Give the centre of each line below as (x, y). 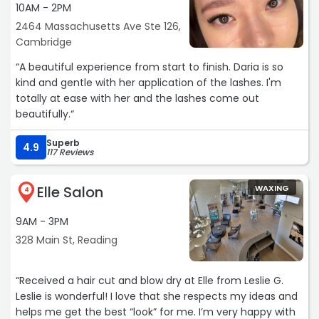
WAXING (272, 188)
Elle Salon (70, 193)
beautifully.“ (45, 114)
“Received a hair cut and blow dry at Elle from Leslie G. (150, 281)
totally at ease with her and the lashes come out (137, 99)
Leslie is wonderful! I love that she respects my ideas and (157, 297)
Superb (63, 143)
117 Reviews (70, 152)
